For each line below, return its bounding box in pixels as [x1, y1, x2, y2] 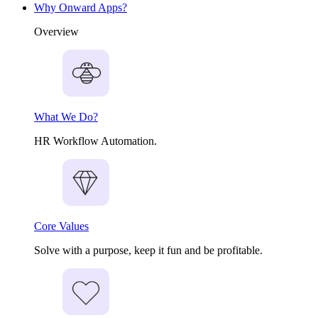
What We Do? [34, 111, 98, 124]
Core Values [34, 220, 89, 233]
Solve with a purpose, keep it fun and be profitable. [34, 244, 263, 257]
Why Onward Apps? [34, 1, 127, 14]
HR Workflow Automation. [34, 135, 157, 148]
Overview [34, 26, 79, 38]
